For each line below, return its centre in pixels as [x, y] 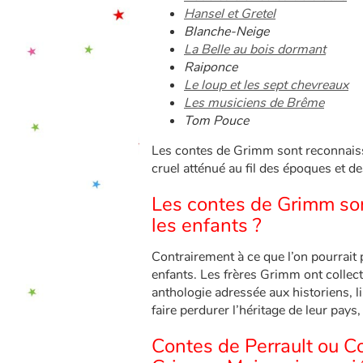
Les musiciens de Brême [254, 103]
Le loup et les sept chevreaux [266, 85]
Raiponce [212, 67]
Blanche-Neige [226, 32]
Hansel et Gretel [230, 14]
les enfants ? [207, 225]
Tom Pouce [216, 121]
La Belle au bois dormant [255, 49]
